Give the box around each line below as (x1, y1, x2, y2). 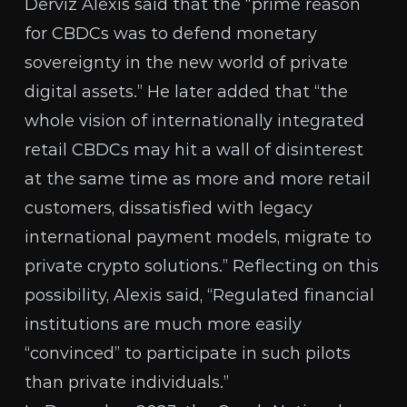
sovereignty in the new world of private (25, 53, 349, 73)
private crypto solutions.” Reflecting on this (25, 256, 380, 276)
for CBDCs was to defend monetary (25, 24, 318, 44)
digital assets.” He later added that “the (25, 82, 349, 102)
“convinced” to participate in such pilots (25, 343, 352, 363)
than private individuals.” (25, 372, 230, 392)
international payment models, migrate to (25, 227, 372, 247)
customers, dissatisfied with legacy (25, 198, 313, 218)
